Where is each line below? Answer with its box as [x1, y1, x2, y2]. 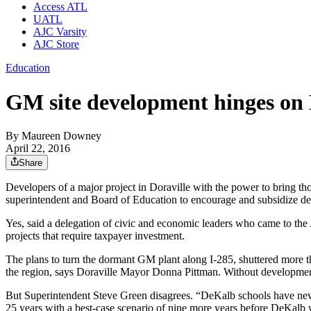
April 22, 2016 [6, 142, 70, 155]
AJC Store [33, 38, 79, 51]
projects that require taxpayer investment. [6, 230, 185, 242]
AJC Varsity [33, 26, 87, 38]
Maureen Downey [22, 130, 101, 142]
